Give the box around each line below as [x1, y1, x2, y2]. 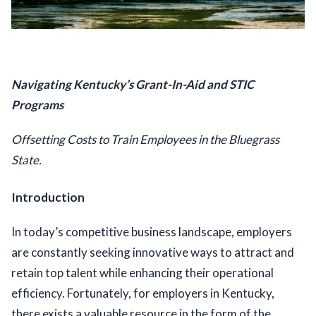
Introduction [11, 190, 85, 205]
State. [11, 152, 44, 168]
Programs [11, 97, 63, 113]
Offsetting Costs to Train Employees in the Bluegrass [11, 132, 279, 147]
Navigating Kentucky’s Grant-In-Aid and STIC [11, 77, 254, 92]
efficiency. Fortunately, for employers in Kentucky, [11, 286, 274, 301]
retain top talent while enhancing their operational [11, 265, 274, 281]
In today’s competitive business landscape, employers [11, 224, 292, 240]
